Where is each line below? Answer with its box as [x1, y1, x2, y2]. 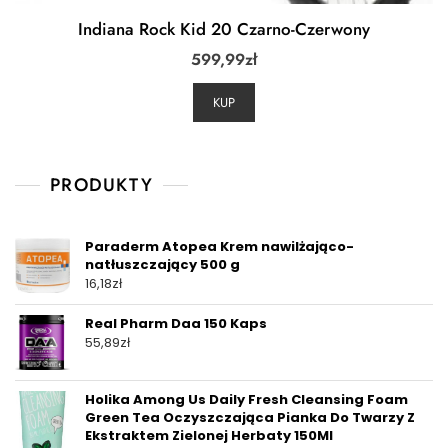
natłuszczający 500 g [85, 254, 240, 274]
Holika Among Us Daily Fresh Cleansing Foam [85, 389, 408, 409]
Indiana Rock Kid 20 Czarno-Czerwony [78, 17, 370, 42]
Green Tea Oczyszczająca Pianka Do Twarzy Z [85, 407, 415, 427]
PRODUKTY [50, 171, 153, 198]
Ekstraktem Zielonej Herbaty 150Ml [85, 425, 333, 445]
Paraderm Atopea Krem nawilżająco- [85, 236, 354, 256]
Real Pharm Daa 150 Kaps [85, 313, 267, 333]
